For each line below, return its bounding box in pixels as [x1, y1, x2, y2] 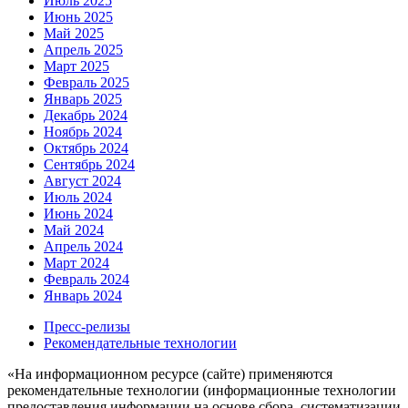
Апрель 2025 [44, 41, 123, 57]
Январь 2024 [44, 287, 122, 303]
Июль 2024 [44, 189, 112, 205]
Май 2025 [44, 25, 104, 41]
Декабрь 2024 [44, 107, 127, 123]
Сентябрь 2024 [44, 156, 135, 172]
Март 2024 [44, 254, 109, 270]
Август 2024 [44, 172, 121, 189]
